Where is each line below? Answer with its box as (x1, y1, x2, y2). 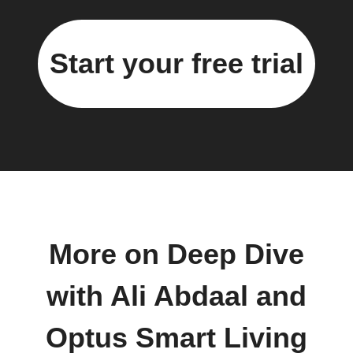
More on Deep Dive (49, 239, 304, 271)
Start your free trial (50, 47, 303, 80)
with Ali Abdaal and (46, 281, 307, 313)
